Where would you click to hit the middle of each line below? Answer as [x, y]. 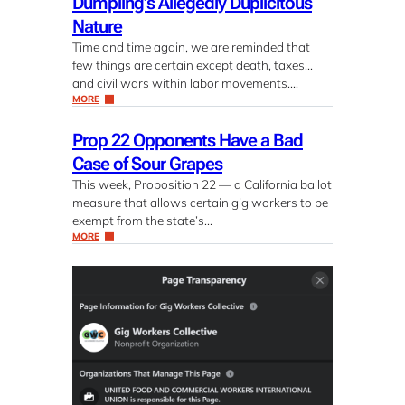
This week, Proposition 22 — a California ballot [202, 184]
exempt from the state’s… [142, 221]
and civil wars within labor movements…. [185, 83]
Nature [97, 27]
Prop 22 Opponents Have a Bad [188, 141]
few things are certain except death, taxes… [193, 65]
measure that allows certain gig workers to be [200, 202]
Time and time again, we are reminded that [191, 47]
